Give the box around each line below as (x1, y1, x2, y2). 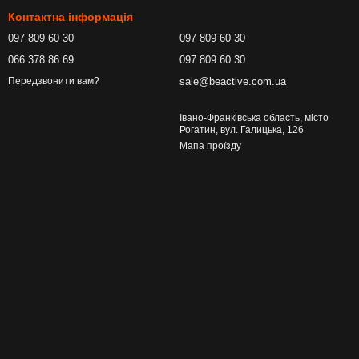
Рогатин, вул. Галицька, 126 (179, 124, 304, 135)
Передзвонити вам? (8, 75, 99, 87)
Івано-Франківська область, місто (179, 112, 329, 123)
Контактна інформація (8, 10, 133, 23)
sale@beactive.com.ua (179, 75, 286, 87)
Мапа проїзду (179, 140, 241, 151)
